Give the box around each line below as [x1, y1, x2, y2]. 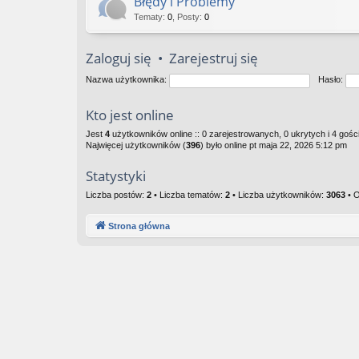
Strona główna [108, 220, 170, 231]
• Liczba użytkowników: [230, 190, 326, 200]
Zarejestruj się [169, 49, 258, 67]
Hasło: [317, 75, 343, 85]
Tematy [134, 12, 163, 22]
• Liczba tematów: [151, 190, 225, 200]
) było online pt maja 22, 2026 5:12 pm [200, 140, 347, 150]
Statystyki [86, 167, 146, 185]
